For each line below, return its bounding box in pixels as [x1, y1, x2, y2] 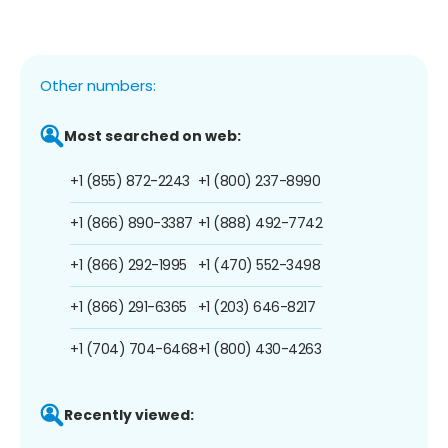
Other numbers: [40, 74, 156, 96]
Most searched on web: [64, 125, 241, 146]
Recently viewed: [64, 404, 194, 425]
